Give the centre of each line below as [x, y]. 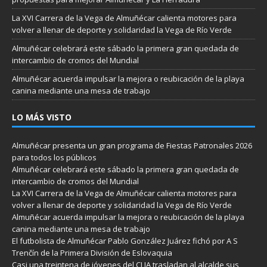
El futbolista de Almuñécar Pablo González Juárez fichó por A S [125, 240]
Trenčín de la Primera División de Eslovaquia [92, 252]
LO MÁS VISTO [42, 117]
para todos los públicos [54, 157]
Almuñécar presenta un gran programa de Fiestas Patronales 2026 [132, 145]
